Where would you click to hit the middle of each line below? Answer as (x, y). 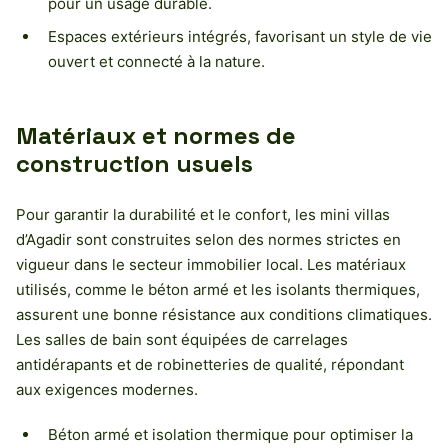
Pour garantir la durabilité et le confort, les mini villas (203, 214)
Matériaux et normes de (156, 135)
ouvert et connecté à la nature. (156, 61)
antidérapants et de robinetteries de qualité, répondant (210, 364)
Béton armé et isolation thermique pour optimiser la (230, 434)
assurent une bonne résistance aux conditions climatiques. (224, 314)
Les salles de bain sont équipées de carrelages (182, 339)
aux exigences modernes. (107, 389)
